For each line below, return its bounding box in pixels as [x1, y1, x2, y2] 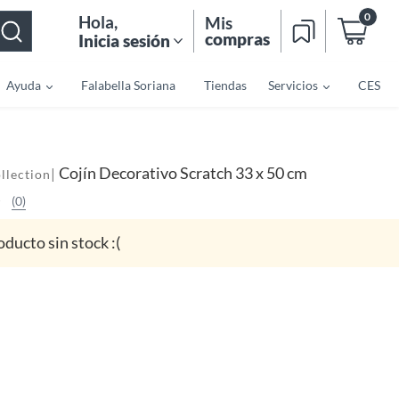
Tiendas [203, 77, 247, 93]
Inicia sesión [78, 29, 170, 51]
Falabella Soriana [80, 77, 175, 93]
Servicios [267, 77, 318, 93]
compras [205, 28, 270, 49]
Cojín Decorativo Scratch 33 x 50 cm [59, 163, 307, 183]
